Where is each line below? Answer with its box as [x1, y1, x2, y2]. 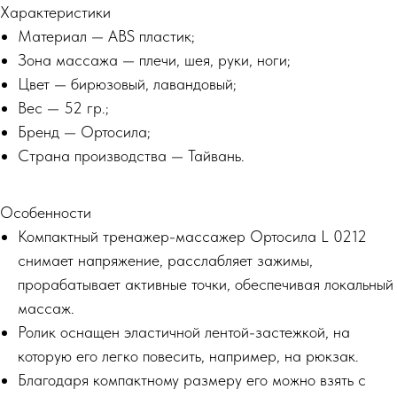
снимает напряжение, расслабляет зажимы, [18, 251, 313, 269]
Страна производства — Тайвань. [18, 146, 245, 165]
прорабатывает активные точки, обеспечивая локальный [18, 275, 393, 293]
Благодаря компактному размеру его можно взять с [18, 370, 366, 389]
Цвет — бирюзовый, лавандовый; [18, 74, 237, 93]
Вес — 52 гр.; [18, 98, 109, 117]
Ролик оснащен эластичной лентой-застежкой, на [18, 323, 350, 341]
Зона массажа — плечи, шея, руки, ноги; [18, 51, 291, 69]
